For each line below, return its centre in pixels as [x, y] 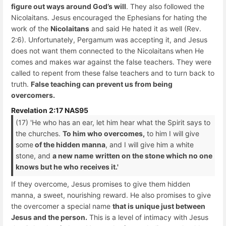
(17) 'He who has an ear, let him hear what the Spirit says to [113, 123]
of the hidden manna [69, 145]
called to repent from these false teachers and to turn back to [113, 73]
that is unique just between [159, 206]
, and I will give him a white [150, 145]
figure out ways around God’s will [69, 6]
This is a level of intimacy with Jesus [148, 217]
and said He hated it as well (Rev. [145, 28]
